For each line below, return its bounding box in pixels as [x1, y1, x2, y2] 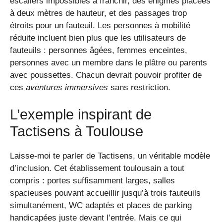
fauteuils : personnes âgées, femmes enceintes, [10, 45, 187, 55]
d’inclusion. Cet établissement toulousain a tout [10, 164, 184, 173]
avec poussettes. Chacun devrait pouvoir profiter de [10, 70, 202, 80]
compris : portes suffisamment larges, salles [10, 176, 175, 186]
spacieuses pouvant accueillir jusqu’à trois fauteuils [10, 188, 201, 198]
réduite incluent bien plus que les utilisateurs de [10, 33, 186, 43]
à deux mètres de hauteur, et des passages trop [10, 8, 187, 18]
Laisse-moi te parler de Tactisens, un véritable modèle [10, 151, 210, 161]
